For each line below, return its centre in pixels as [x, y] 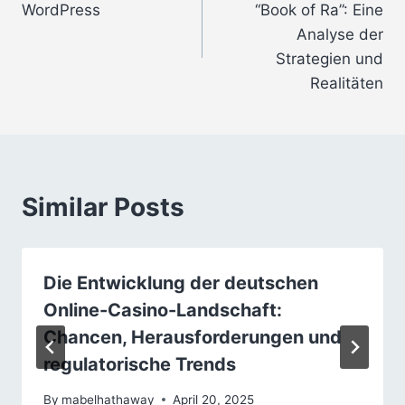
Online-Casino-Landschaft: [163, 311]
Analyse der [340, 35]
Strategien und [330, 59]
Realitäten [347, 84]
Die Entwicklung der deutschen [181, 283]
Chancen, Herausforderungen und [193, 338]
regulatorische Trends [140, 365]
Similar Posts [103, 207]
